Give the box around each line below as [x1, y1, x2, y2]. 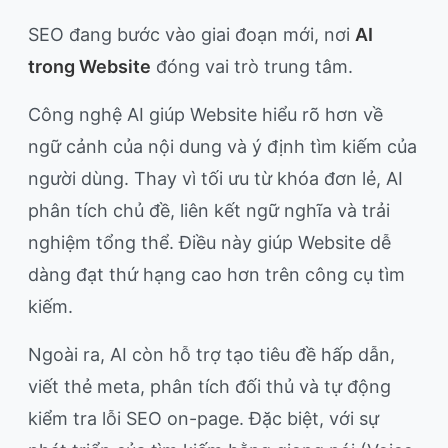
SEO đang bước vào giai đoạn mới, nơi [28, 24, 355, 46]
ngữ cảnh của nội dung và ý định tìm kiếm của [28, 136, 417, 158]
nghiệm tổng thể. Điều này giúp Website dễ [28, 232, 391, 254]
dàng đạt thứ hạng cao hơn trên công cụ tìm [28, 264, 405, 286]
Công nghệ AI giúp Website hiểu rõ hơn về [28, 104, 383, 126]
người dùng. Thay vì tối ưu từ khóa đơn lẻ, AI [28, 168, 403, 190]
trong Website [28, 56, 151, 78]
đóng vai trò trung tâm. [151, 56, 353, 78]
